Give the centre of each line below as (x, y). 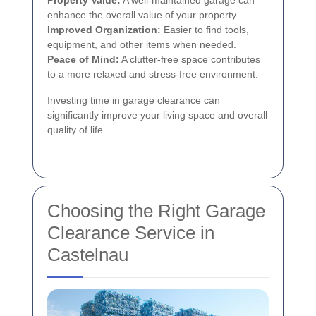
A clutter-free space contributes (190, 60)
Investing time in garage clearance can (134, 101)
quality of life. (77, 130)
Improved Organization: (104, 30)
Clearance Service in (131, 233)
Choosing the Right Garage (156, 211)
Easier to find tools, (205, 30)
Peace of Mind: (83, 60)
